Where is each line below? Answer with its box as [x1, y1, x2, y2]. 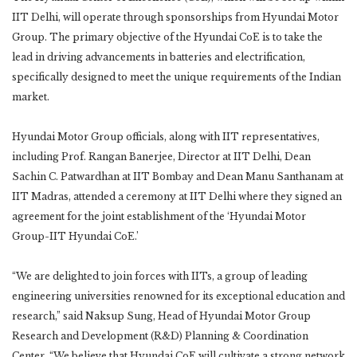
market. [12, 91, 49, 104]
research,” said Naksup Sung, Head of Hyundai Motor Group [12, 310, 311, 323]
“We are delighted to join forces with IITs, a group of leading [12, 270, 308, 283]
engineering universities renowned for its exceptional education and [12, 290, 345, 303]
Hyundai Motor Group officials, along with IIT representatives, [12, 131, 320, 143]
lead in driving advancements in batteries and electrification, [12, 51, 305, 64]
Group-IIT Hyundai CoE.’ [12, 230, 139, 243]
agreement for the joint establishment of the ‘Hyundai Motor [12, 210, 306, 223]
